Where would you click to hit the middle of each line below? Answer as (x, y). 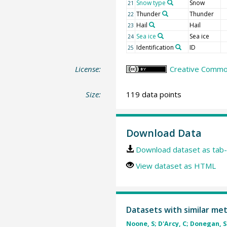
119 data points (154, 94)
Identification (155, 47)
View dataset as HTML (176, 166)
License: (88, 69)
